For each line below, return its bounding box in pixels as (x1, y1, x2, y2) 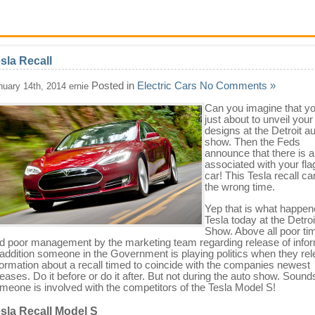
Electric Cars (137, 79, 197, 91)
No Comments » (200, 79, 276, 91)
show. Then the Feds (205, 135, 300, 148)
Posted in (89, 79, 137, 91)
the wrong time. (205, 180, 275, 193)
